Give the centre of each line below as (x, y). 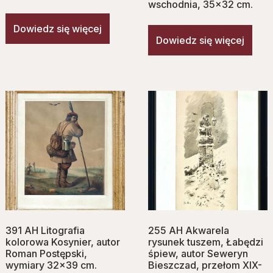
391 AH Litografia (45, 230)
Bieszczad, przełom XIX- (205, 265)
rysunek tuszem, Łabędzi (206, 242)
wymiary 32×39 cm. (51, 265)
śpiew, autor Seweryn (198, 253)
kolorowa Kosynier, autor (63, 242)
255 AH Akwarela (189, 230)
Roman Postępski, (46, 253)
